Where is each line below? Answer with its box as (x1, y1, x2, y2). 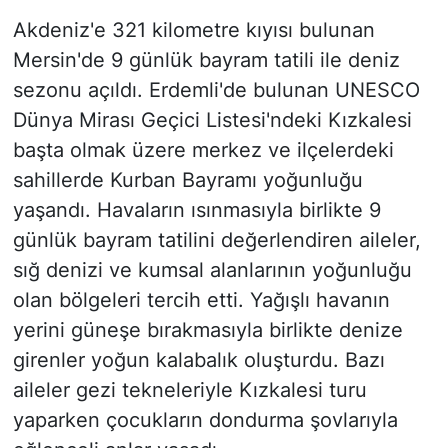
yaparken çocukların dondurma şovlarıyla (12, 408, 398, 433)
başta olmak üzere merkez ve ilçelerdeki (12, 138, 394, 163)
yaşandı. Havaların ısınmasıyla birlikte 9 (12, 198, 381, 223)
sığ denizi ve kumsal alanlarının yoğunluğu (12, 258, 412, 283)
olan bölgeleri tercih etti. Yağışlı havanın (12, 288, 390, 313)
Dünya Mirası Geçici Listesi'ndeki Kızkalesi (12, 108, 412, 133)
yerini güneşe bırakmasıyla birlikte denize (12, 318, 403, 343)
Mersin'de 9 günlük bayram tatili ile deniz (12, 48, 400, 73)
